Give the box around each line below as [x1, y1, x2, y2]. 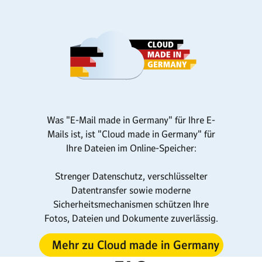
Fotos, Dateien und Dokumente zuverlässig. [44, 212, 218, 224]
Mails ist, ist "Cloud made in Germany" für [47, 127, 215, 140]
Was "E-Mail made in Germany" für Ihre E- [47, 113, 215, 126]
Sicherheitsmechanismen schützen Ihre [53, 198, 209, 210]
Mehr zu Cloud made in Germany [51, 237, 219, 253]
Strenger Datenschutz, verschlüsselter [54, 170, 208, 182]
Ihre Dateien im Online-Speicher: [65, 142, 196, 154]
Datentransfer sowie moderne [71, 184, 191, 196]
